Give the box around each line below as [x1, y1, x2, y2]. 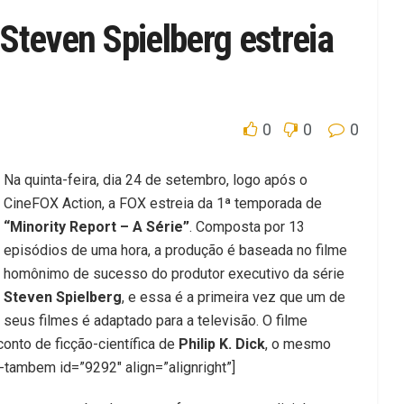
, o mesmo [265, 335, 331, 353]
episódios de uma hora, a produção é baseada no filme [4, 241, 347, 259]
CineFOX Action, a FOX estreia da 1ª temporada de [4, 194, 322, 212]
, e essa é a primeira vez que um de [122, 288, 345, 306]
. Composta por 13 [189, 217, 305, 235]
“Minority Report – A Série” [4, 217, 189, 235]
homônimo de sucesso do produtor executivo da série [4, 264, 344, 282]
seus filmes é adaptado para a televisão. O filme [4, 311, 308, 329]
